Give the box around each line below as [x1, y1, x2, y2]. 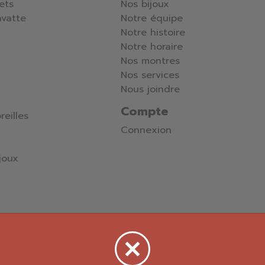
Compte [121, 102, 168, 121]
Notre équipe [121, 11, 183, 26]
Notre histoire [121, 25, 185, 40]
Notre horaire [121, 40, 183, 54]
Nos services [121, 68, 179, 83]
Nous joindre [121, 82, 180, 97]
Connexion [121, 123, 172, 138]
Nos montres [121, 54, 180, 69]
